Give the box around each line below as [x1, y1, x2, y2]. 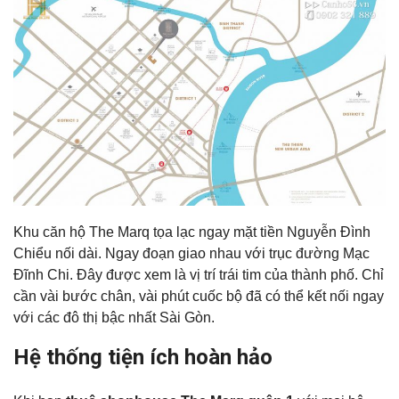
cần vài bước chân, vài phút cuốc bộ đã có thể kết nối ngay [13, 289, 384, 305]
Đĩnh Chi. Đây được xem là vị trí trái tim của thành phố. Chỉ [13, 267, 384, 283]
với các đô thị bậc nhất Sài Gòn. [13, 310, 218, 326]
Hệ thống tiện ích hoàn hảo [13, 345, 273, 370]
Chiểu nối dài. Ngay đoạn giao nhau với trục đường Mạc [13, 246, 370, 262]
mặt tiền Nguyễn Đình [233, 224, 370, 240]
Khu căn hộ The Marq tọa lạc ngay [13, 224, 233, 240]
